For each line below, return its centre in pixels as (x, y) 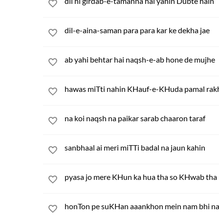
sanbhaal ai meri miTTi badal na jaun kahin (135, 147)
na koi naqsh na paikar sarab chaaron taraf (135, 118)
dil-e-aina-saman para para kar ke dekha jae (137, 30)
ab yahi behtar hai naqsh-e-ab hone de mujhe (140, 59)
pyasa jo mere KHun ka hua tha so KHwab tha (141, 177)
